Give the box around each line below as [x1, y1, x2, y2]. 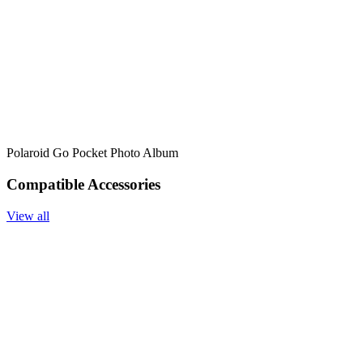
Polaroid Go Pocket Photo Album [6, 146, 178, 160]
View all [6, 208, 49, 223]
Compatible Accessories [6, 175, 160, 193]
